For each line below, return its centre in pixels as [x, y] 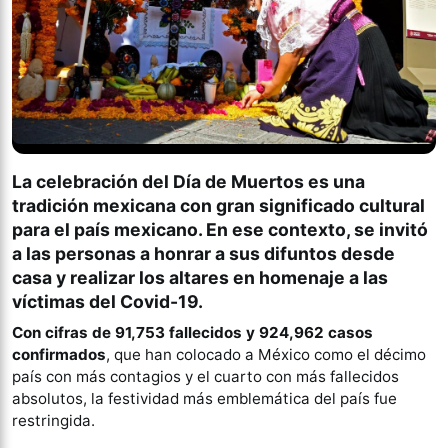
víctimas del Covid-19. [107, 301]
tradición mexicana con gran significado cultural [218, 205]
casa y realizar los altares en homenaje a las [200, 277]
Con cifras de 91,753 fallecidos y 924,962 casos [192, 332]
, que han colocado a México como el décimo [266, 354]
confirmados [59, 354]
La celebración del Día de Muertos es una [188, 181]
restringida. [53, 420]
